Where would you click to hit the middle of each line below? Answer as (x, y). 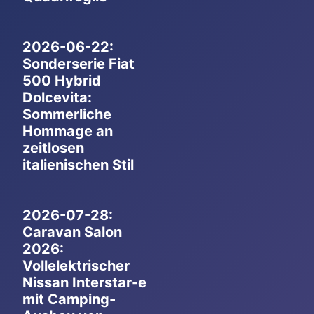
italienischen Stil (78, 165)
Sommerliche (67, 115)
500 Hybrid (62, 81)
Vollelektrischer (76, 266)
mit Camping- (69, 300)
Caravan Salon (72, 232)
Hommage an (68, 131)
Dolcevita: (57, 98)
